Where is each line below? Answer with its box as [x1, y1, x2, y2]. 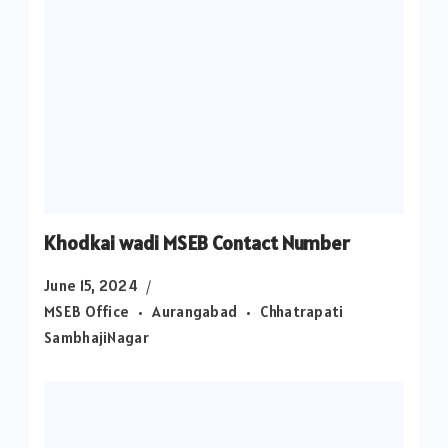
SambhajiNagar [44, 327, 149, 347]
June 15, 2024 [44, 275, 138, 295]
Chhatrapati [260, 301, 344, 321]
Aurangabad [152, 301, 238, 321]
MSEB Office [44, 301, 130, 321]
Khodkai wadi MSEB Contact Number [44, 229, 350, 256]
